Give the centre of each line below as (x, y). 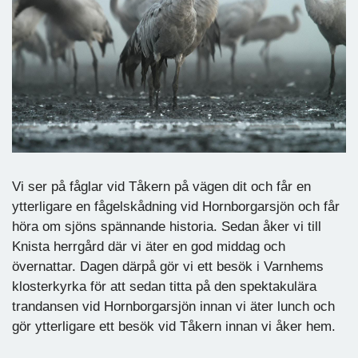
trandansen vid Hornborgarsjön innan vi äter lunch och (173, 306)
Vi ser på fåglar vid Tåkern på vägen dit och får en (161, 186)
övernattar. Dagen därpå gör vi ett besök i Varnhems (168, 266)
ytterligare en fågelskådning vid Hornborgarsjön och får (176, 206)
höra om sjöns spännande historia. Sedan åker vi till (167, 226)
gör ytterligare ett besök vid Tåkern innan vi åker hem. (174, 326)
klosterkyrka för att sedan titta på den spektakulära (164, 286)
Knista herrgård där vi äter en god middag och (149, 246)
